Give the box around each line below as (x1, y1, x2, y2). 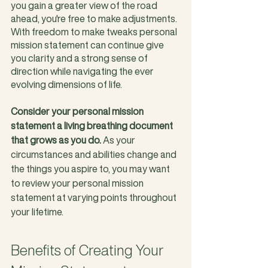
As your (103, 132, 137, 147)
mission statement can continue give (11, 37, 166, 52)
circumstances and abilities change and (11, 147, 178, 162)
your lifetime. (11, 204, 67, 219)
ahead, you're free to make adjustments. (11, 11, 179, 26)
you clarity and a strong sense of (11, 50, 150, 65)
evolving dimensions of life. (11, 77, 124, 92)
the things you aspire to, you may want (11, 161, 172, 176)
